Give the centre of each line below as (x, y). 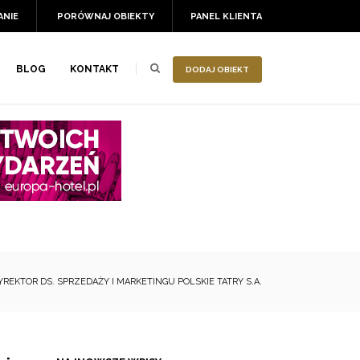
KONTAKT (94, 69)
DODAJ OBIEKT (217, 70)
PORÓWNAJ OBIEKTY (106, 16)
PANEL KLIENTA (226, 16)
